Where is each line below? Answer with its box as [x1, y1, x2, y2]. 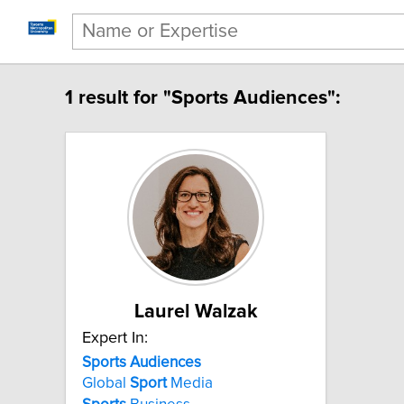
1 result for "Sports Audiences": [65, 87, 340, 108]
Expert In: [82, 329, 148, 346]
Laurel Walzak [133, 301, 258, 322]
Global [82, 375, 130, 392]
